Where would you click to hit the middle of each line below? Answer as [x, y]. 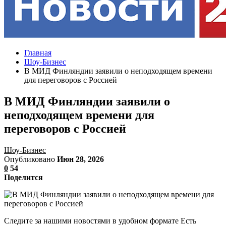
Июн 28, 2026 [80, 159]
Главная [38, 53]
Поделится [23, 177]
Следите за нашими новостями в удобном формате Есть [100, 220]
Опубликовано [31, 159]
